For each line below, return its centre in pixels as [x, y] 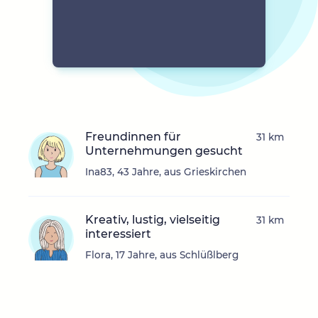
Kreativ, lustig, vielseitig [153, 220]
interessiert [118, 234]
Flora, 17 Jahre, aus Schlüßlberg [162, 255]
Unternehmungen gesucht [164, 151]
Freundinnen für [133, 137]
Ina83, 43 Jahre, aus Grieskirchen [166, 172]
